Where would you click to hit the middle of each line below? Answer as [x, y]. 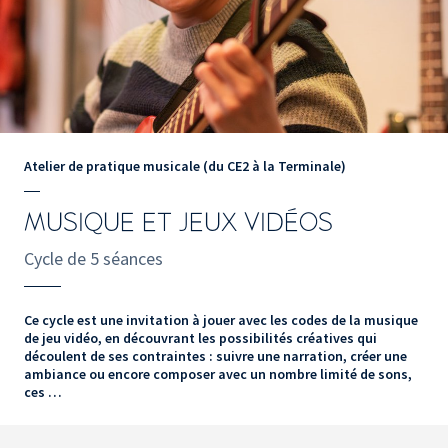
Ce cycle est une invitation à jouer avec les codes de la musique [221, 319]
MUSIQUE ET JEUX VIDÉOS [178, 222]
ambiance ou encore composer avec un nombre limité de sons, [218, 373]
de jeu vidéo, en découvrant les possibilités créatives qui [200, 337]
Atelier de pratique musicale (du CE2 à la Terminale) [185, 165]
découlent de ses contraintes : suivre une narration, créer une [215, 355]
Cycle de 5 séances [93, 258]
